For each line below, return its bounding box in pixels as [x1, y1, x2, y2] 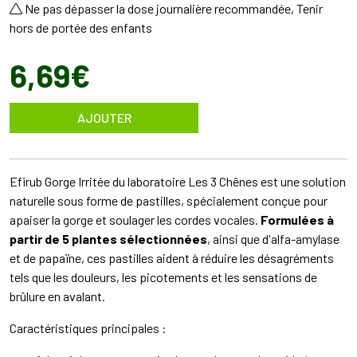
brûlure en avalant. [10, 288, 105, 304]
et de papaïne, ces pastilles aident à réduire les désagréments [10, 250, 334, 265]
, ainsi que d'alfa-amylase [207, 231, 339, 246]
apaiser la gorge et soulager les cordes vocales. [10, 212, 261, 227]
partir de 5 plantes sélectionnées [10, 231, 207, 246]
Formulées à [261, 212, 334, 227]
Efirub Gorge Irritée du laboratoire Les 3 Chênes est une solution [10, 174, 346, 189]
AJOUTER [76, 110, 131, 125]
